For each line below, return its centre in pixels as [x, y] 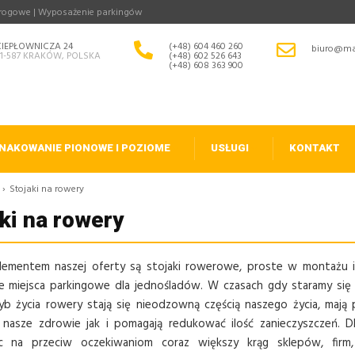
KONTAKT [315, 148]
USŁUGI [230, 148]
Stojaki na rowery [47, 189]
